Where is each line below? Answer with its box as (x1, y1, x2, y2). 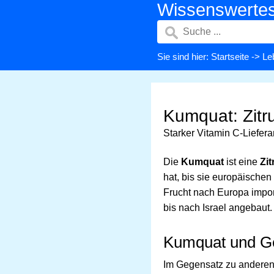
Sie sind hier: (157, 51, 211, 62)
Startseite (211, 51, 249, 62)
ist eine (224, 157, 260, 167)
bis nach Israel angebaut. (163, 202, 272, 213)
